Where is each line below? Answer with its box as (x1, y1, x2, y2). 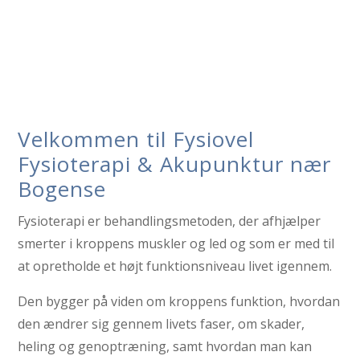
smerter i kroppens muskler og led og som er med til (18, 235, 335, 252)
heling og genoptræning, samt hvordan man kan (18, 337, 313, 355)
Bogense (18, 174, 107, 203)
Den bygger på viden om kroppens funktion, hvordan (18, 292, 341, 310)
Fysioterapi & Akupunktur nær (18, 149, 332, 178)
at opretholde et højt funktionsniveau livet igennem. (18, 257, 333, 275)
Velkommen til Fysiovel (18, 125, 255, 153)
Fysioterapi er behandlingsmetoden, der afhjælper (18, 212, 321, 230)
